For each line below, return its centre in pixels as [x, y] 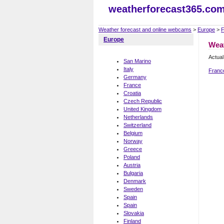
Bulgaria [133, 173]
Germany [135, 77]
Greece [133, 149]
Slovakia [134, 213]
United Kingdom [142, 109]
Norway [133, 141]
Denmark [135, 181]
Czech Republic [143, 101]
